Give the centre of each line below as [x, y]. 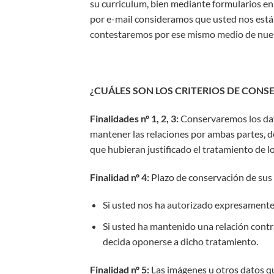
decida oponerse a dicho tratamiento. [180, 241]
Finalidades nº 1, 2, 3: [134, 118]
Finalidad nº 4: [120, 177]
